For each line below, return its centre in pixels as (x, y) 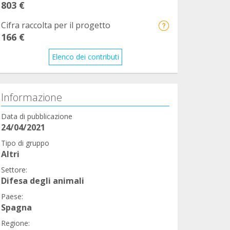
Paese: (12, 196)
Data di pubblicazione (37, 116)
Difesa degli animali (43, 180)
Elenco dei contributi (85, 56)
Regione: (15, 223)
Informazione (32, 97)
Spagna (16, 207)
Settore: (14, 169)
